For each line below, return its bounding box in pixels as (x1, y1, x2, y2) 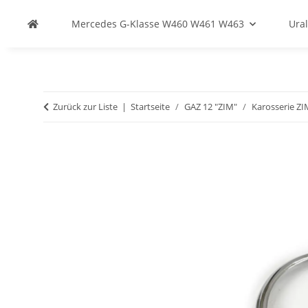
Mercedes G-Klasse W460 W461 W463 (71, 17, 244, 30)
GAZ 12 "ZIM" (184, 100, 237, 113)
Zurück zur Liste (53, 100, 118, 113)
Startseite (131, 100, 170, 113)
